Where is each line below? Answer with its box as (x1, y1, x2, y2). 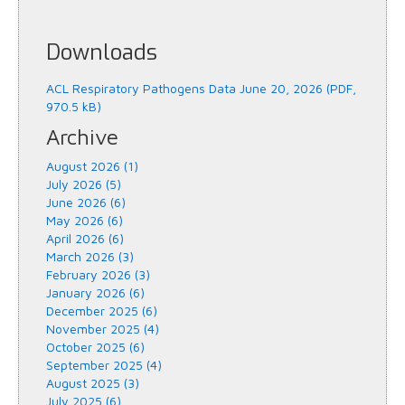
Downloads (46, 38, 157, 68)
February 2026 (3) (46, 267, 150, 283)
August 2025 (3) (46, 375, 139, 391)
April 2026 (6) (46, 231, 124, 247)
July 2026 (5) (46, 176, 121, 193)
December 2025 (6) (46, 303, 157, 319)
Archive (46, 124, 118, 150)
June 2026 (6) (46, 194, 126, 211)
